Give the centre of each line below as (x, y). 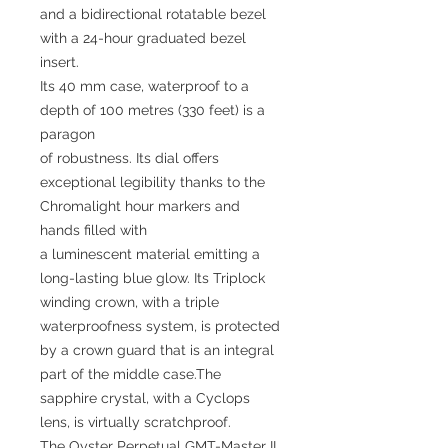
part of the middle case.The (130, 374)
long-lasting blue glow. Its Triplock (152, 278)
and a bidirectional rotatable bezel (153, 14)
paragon (67, 134)
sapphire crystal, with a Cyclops (145, 398)
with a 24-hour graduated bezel (143, 38)
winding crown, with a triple (129, 302)
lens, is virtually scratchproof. (135, 422)
